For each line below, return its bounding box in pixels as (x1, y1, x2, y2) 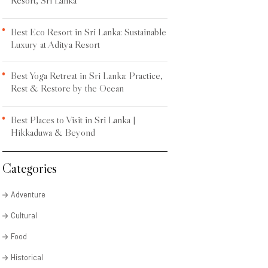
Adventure (10, 190, 45, 200)
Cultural (10, 211, 37, 221)
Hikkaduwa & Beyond (10, 126, 95, 139)
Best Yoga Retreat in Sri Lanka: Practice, (10, 69, 163, 82)
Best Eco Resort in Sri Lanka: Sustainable (10, 25, 166, 38)
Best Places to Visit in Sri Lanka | (10, 114, 136, 126)
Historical (10, 252, 43, 263)
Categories (2, 159, 57, 176)
